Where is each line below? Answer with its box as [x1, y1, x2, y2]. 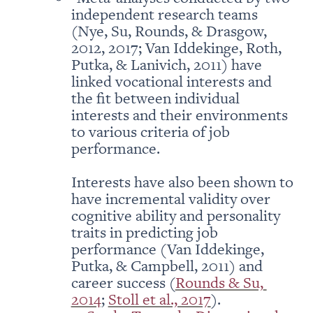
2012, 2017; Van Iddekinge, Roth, [71, 37, 282, 58]
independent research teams [71, 3, 258, 24]
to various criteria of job [71, 121, 230, 142]
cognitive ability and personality [71, 205, 280, 226]
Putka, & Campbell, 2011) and [71, 255, 263, 276]
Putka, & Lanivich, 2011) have [71, 54, 262, 75]
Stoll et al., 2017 [108, 289, 211, 310]
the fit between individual [71, 87, 240, 108]
